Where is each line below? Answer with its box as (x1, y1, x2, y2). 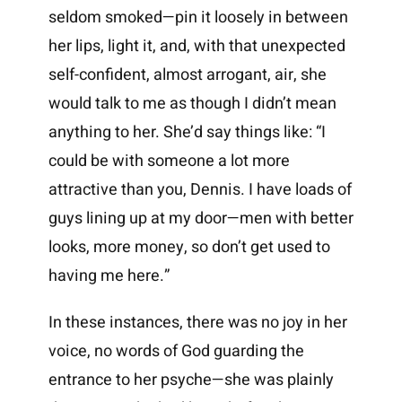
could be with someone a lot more (48, 149, 290, 174)
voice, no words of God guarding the (48, 339, 304, 364)
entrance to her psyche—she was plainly (48, 368, 334, 393)
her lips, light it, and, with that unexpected (48, 34, 345, 59)
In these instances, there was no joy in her (48, 310, 347, 336)
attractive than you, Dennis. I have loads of (48, 178, 352, 203)
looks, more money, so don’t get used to (48, 235, 330, 260)
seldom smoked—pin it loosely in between (48, 5, 348, 31)
